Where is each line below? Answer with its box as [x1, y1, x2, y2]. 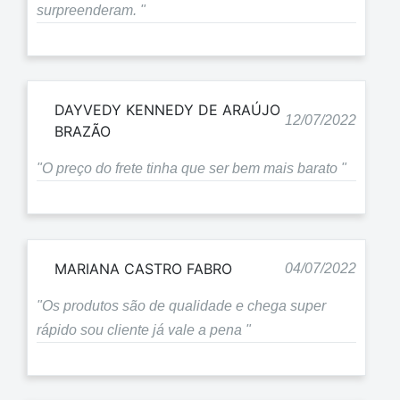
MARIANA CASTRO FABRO [54, 259, 232, 278]
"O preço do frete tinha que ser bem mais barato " [37, 161, 346, 177]
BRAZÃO [54, 122, 111, 141]
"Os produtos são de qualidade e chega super [37, 297, 326, 313]
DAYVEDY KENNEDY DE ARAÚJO [54, 101, 280, 120]
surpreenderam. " [37, 2, 146, 18]
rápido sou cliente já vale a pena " [37, 321, 251, 337]
